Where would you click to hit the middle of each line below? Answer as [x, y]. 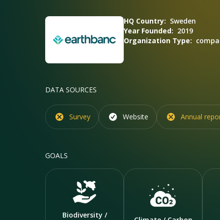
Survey [80, 117]
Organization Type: [158, 41]
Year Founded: [149, 31]
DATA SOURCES [71, 90]
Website [136, 117]
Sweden [183, 21]
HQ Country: [145, 21]
